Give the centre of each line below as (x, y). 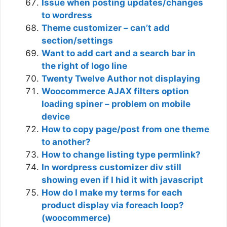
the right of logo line (84, 66)
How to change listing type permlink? (121, 154)
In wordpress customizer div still (111, 167)
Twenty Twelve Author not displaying (121, 78)
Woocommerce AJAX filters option (115, 91)
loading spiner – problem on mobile (116, 104)
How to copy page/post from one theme (125, 129)
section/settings (77, 40)
